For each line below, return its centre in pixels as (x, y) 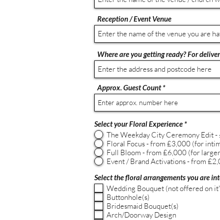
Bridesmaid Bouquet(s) (143, 206)
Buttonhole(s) (128, 197)
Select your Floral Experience (138, 124)
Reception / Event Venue (134, 19)
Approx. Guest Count (129, 87)
